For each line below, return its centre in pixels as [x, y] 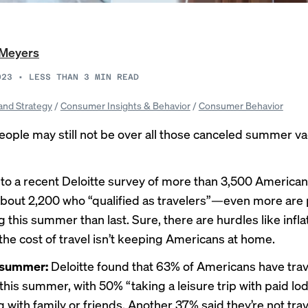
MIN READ [117, 77]
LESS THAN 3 [59, 77]
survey [126, 180]
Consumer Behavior [241, 105]
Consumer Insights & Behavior [125, 105]
